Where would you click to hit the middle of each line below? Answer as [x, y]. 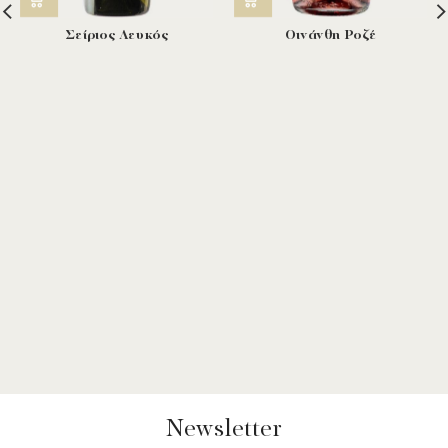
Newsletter [224, 429]
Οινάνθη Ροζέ [331, 36]
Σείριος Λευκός [117, 36]
